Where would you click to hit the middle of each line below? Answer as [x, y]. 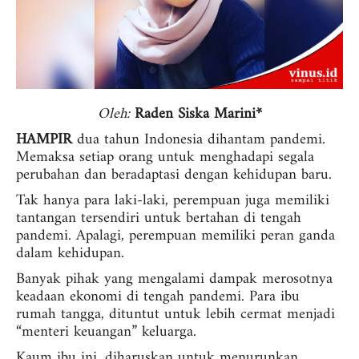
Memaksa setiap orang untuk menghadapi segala [165, 158]
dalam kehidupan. [70, 254]
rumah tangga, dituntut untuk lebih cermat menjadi [175, 315]
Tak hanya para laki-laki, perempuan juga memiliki [173, 201]
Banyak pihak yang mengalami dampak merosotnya [174, 280]
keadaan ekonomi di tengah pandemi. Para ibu [158, 297]
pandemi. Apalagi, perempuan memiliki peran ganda [175, 236]
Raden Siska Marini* [198, 115]
